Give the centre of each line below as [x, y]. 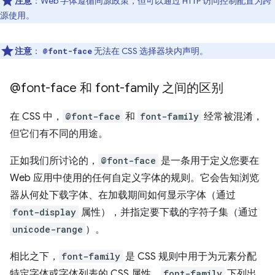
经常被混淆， [232, 117]
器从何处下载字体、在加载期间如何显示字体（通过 [123, 195]
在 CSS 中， [36, 117]
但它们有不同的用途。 [59, 134]
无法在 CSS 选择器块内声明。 [150, 51]
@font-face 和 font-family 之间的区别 [117, 88]
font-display [44, 212]
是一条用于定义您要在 [209, 161]
